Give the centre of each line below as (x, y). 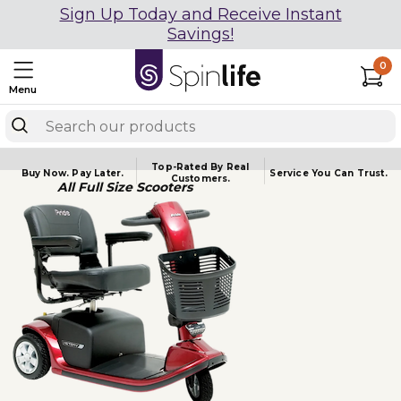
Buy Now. (47, 173)
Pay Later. (98, 173)
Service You (302, 173)
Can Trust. (360, 173)
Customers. (200, 179)
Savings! (200, 34)
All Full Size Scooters (124, 187)
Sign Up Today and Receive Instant (200, 14)
